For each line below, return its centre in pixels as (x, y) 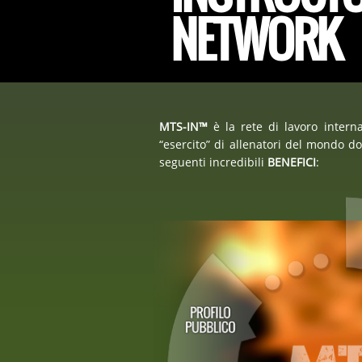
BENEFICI (292, 163)
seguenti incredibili (213, 163)
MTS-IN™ (183, 127)
